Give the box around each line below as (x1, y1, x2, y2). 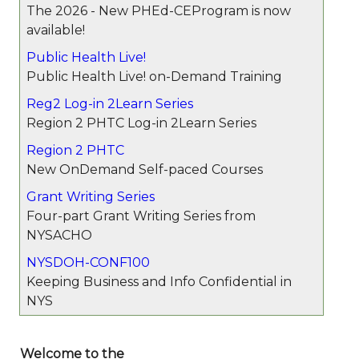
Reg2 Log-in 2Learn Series (26, 96, 193, 111)
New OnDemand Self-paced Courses (26, 162, 263, 177)
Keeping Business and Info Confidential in (26, 274, 292, 289)
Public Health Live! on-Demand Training (26, 69, 282, 84)
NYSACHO (26, 228, 92, 243)
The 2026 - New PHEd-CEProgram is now (26, 3, 291, 18)
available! (26, 22, 85, 38)
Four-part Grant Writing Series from (26, 208, 256, 224)
